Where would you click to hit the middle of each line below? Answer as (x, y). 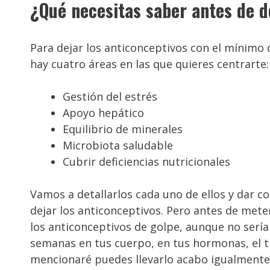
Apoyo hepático (103, 113)
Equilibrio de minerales (123, 129)
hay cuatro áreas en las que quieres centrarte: (149, 64)
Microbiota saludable (118, 146)
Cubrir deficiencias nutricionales (146, 162)
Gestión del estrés (110, 97)
